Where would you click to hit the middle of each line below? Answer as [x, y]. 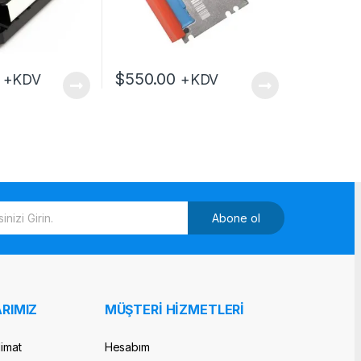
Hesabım [127, 347]
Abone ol [237, 218]
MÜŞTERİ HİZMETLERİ [174, 310]
